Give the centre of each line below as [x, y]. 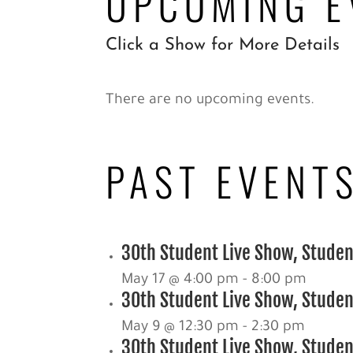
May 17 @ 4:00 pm [180, 280]
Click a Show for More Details [223, 45]
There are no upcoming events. [210, 100]
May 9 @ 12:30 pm [180, 327]
